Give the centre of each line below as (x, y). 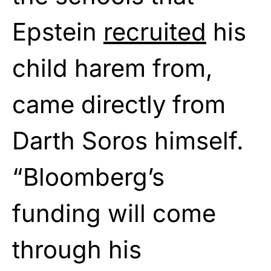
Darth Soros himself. (128, 140)
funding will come (114, 213)
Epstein (58, 31)
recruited (155, 31)
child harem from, (113, 68)
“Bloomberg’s (88, 177)
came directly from (119, 104)
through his (77, 249)
